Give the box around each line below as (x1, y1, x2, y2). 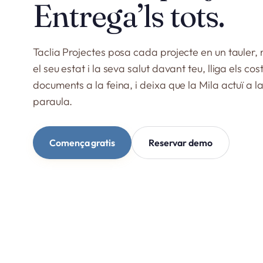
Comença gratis (49, 137, 115, 149)
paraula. (33, 95, 73, 108)
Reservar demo (148, 137, 213, 149)
